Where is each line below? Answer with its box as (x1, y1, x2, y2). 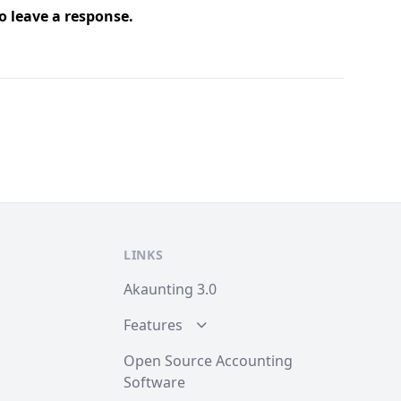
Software (124, 372, 185, 392)
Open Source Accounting (124, 351, 293, 371)
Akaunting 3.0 (124, 279, 217, 299)
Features (124, 315, 183, 335)
